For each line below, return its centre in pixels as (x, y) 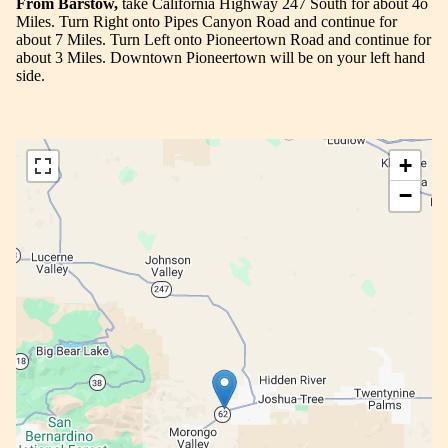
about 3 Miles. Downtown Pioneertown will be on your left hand (220, 58)
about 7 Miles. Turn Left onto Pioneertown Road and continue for (223, 40)
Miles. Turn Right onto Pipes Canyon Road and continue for (206, 22)
